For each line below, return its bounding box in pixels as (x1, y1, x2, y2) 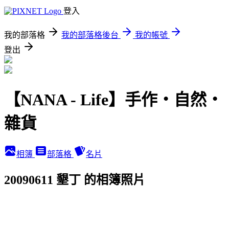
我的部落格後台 (61, 31, 119, 39)
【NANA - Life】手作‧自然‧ (4, 90, 223, 109)
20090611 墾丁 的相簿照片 (4, 173, 145, 187)
